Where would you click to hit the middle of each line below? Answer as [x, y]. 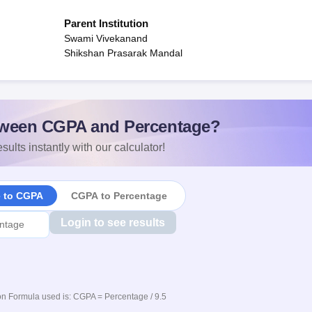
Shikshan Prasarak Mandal [123, 53]
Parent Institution [106, 23]
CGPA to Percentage [119, 195]
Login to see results [112, 223]
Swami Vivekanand [106, 38]
